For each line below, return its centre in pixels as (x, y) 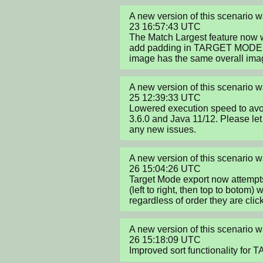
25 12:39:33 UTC (165, 97)
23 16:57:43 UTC (165, 26)
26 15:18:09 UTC (165, 240)
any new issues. (163, 129)
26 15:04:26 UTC (165, 168)
